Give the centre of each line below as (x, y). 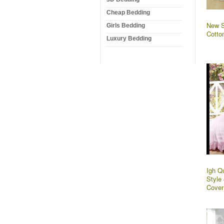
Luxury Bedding (129, 38)
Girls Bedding (126, 25)
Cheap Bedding (128, 12)
